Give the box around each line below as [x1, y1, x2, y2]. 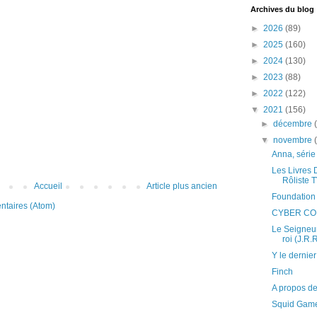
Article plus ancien [146, 181, 217, 192]
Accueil [33, 181, 62, 192]
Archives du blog [250, 5, 314, 13]
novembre [273, 135, 315, 145]
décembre [273, 119, 315, 129]
